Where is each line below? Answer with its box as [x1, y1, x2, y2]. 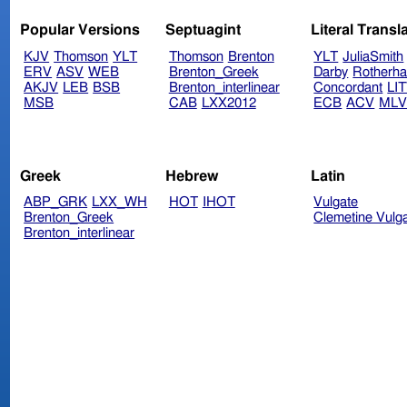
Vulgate [313, 195, 359, 210]
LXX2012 [201, 96, 256, 111]
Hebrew [164, 168, 219, 184]
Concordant [313, 81, 383, 95]
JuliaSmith [342, 50, 404, 65]
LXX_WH [92, 195, 148, 210]
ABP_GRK [24, 195, 88, 210]
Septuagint [164, 23, 241, 38]
